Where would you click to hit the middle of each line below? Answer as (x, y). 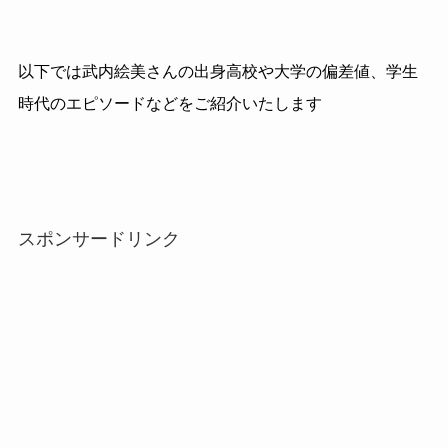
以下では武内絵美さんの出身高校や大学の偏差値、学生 (217, 72)
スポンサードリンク (98, 238)
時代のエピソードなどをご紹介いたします (169, 104)
